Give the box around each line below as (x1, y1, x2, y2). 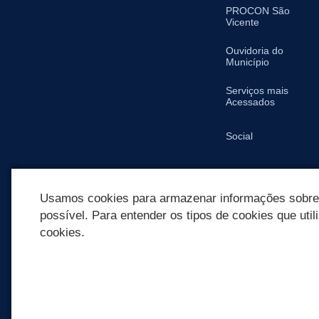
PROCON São (226, 5, 291, 16)
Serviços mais (226, 85, 289, 96)
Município (226, 56, 270, 68)
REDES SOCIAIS (74, 254, 167, 268)
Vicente (226, 16, 260, 28)
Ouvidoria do (226, 45, 284, 56)
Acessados (226, 96, 276, 108)
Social (226, 130, 253, 142)
